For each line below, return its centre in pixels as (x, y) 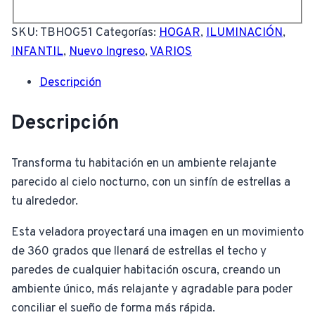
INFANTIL (37, 52)
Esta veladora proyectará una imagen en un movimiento (157, 233)
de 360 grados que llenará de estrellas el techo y (139, 252)
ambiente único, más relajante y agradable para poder (152, 290)
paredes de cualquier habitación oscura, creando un (146, 271)
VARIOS (171, 52)
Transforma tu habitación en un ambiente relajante (144, 164)
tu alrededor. (45, 202)
